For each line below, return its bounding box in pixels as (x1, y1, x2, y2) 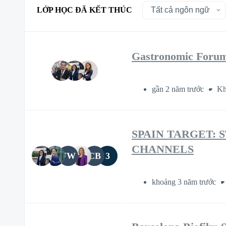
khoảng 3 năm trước (152, 178, 218, 187)
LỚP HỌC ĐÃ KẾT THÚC (37, 6, 132, 15)
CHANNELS (132, 143, 194, 156)
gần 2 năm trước (152, 85, 206, 94)
